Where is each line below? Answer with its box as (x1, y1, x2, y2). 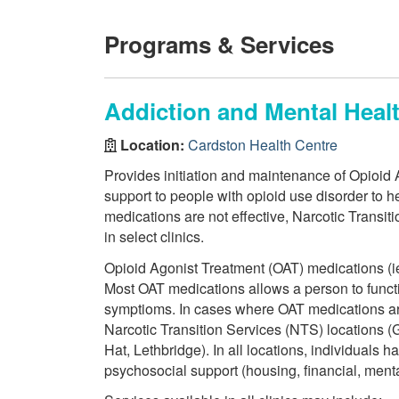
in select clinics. (104, 226, 204, 247)
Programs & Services (104, 28, 334, 61)
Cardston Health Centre (188, 134, 338, 155)
